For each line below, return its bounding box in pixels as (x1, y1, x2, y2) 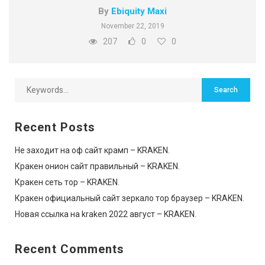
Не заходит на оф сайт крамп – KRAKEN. (15, 145, 170, 155)
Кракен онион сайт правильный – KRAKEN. (15, 161, 180, 171)
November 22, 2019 (101, 21, 164, 30)
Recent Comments (15, 241, 125, 256)
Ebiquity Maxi (111, 5, 167, 17)
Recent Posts (15, 119, 96, 134)
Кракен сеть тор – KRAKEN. (15, 177, 119, 187)
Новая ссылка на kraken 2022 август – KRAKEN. (15, 209, 196, 219)
